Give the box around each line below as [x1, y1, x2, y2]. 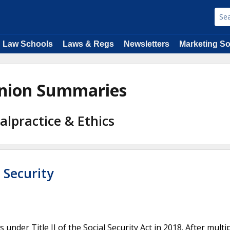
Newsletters [124, 40, 169, 48]
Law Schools [3, 40, 53, 48]
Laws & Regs [63, 40, 114, 48]
